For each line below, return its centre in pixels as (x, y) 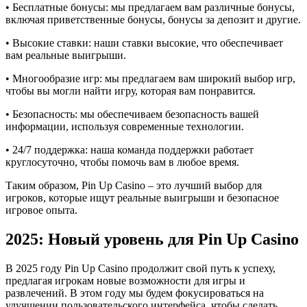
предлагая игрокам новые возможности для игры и (125, 280)
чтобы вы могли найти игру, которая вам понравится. (131, 90)
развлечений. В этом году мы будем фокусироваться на (135, 293)
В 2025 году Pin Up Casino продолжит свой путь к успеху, (140, 268)
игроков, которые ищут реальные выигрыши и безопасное (142, 197)
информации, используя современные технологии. (125, 126)
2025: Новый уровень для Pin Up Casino (152, 239)
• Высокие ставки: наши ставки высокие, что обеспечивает (144, 42)
